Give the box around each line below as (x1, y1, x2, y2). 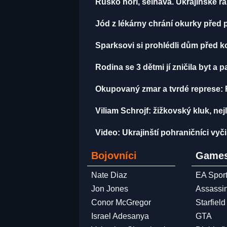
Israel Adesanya (91, 212, 149, 221)
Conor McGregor (91, 198, 151, 207)
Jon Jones (91, 184, 128, 194)
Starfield (196, 198, 226, 207)
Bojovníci (91, 150, 137, 162)
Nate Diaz (91, 171, 127, 180)
